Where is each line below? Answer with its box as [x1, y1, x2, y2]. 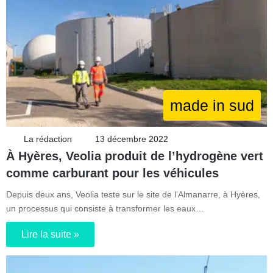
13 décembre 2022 [95, 133, 168, 144]
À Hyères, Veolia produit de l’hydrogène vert [6, 149, 263, 163]
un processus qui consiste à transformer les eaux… [6, 203, 204, 213]
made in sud [170, 96, 254, 114]
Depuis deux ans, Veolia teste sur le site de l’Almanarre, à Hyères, [6, 189, 260, 199]
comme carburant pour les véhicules [6, 166, 219, 180]
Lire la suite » [21, 229, 79, 239]
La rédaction [24, 133, 72, 144]
